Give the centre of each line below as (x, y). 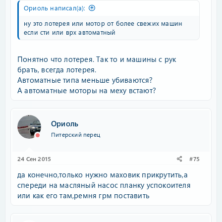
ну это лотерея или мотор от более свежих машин (103, 23)
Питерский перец (76, 134)
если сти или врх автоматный (70, 32)
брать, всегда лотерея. (57, 69)
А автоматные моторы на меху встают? (87, 90)
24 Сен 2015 (34, 159)
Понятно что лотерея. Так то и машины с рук (97, 59)
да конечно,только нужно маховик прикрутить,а (103, 174)
